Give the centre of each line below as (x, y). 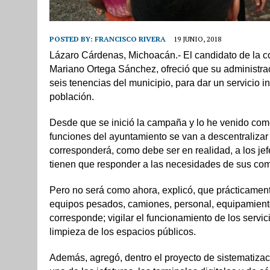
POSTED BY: (72, 39)
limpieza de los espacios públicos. (123, 231)
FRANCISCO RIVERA (130, 39)
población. (72, 96)
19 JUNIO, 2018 (197, 39)
